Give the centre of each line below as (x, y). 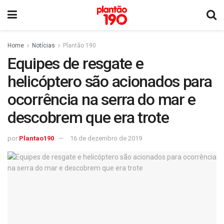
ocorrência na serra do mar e (102, 99)
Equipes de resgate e (75, 63)
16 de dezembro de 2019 (106, 138)
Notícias (43, 45)
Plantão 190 (79, 45)
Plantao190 (36, 138)
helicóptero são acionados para (110, 81)
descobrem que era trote (88, 117)
